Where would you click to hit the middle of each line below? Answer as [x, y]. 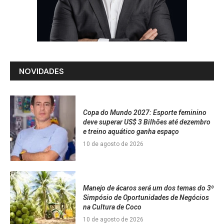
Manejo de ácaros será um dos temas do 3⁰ [148, 188]
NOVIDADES [41, 71]
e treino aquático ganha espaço [131, 132]
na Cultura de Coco [112, 207]
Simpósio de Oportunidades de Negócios [146, 197]
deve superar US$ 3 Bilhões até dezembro [146, 122]
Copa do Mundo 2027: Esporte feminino [144, 113]
